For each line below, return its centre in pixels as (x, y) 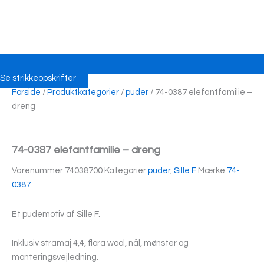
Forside (26, 93)
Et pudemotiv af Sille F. (56, 214)
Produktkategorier (83, 93)
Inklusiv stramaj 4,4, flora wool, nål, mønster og (100, 243)
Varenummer (38, 171)
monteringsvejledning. (55, 258)
